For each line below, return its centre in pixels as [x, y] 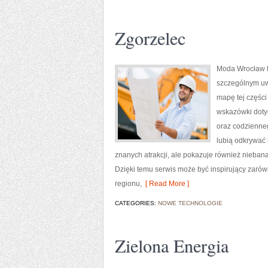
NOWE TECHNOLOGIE [190, 203]
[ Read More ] [165, 184]
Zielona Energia [172, 245]
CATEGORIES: [136, 203]
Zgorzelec [150, 38]
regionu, [128, 184]
